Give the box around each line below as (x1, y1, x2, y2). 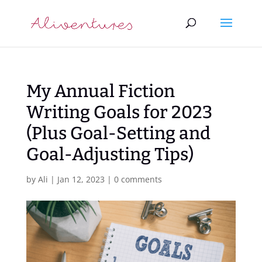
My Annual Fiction (26, 81, 175, 102)
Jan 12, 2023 (57, 174, 105, 185)
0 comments (113, 174, 162, 185)
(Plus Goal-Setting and (26, 123, 211, 144)
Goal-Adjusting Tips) (26, 144, 194, 165)
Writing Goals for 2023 (26, 102, 212, 123)
